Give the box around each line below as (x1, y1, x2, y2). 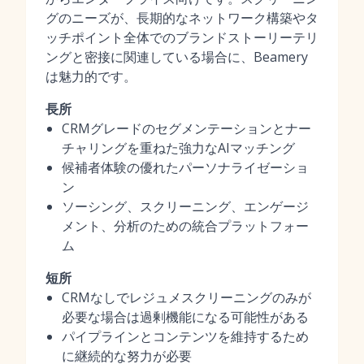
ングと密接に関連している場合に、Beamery (45, 48, 308, 66)
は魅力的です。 (45, 67, 136, 85)
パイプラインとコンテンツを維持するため (62, 327, 309, 345)
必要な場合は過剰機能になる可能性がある (62, 308, 309, 326)
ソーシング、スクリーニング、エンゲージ (62, 197, 309, 215)
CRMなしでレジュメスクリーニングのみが (62, 288, 311, 306)
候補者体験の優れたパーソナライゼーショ (62, 158, 309, 176)
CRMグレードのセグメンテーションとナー (62, 119, 311, 137)
